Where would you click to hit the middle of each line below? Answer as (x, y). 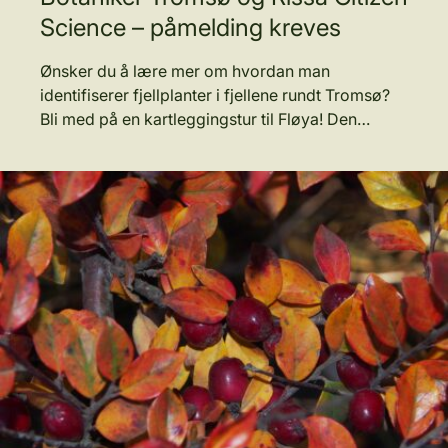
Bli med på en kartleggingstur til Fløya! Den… (205, 119)
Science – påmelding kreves (190, 27)
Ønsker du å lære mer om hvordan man (185, 71)
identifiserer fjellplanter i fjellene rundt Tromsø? (215, 95)
